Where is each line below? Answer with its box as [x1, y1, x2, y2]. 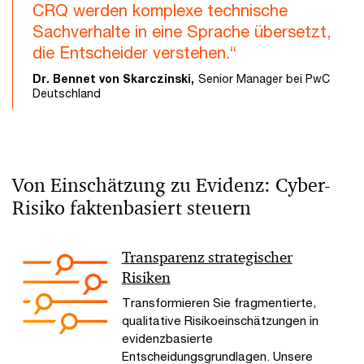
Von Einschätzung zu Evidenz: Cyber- [12, 173, 331, 197]
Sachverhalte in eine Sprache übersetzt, [32, 22, 331, 41]
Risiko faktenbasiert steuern [12, 196, 251, 220]
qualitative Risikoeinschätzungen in [121, 313, 318, 328]
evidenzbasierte [121, 331, 213, 346]
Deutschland [32, 86, 101, 100]
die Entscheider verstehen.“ [32, 43, 236, 62]
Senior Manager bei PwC [198, 71, 330, 85]
